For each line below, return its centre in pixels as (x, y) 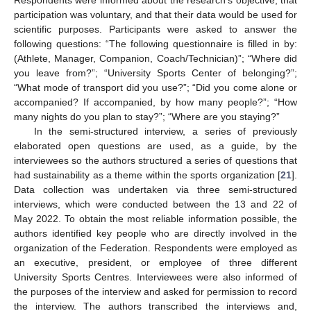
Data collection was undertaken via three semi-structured (155, 189)
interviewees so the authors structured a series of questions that (155, 160)
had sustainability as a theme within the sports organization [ (147, 175)
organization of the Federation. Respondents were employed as (155, 247)
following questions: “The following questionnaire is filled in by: (155, 43)
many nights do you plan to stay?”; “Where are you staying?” (147, 116)
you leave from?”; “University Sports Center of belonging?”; (155, 73)
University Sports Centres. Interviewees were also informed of (155, 277)
